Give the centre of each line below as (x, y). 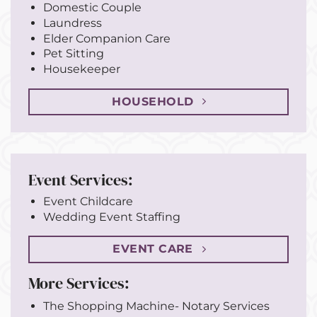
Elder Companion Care (106, 38)
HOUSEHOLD (153, 101)
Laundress (72, 23)
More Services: (79, 283)
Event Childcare (88, 202)
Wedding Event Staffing (111, 217)
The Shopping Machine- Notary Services (156, 306)
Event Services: (81, 180)
